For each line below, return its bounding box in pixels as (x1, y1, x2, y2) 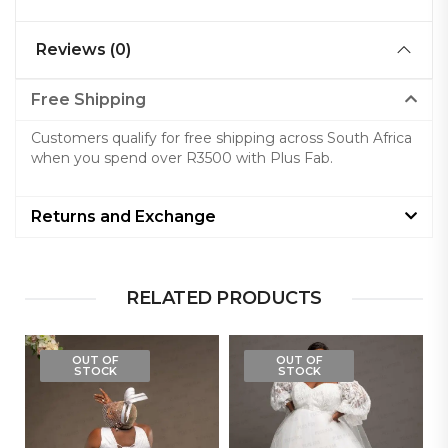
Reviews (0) (36, 39, 131, 59)
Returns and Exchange (31, 206, 217, 226)
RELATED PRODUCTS (126, 287, 322, 310)
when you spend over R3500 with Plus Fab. (31, 149, 338, 168)
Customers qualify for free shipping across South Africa (31, 129, 413, 148)
